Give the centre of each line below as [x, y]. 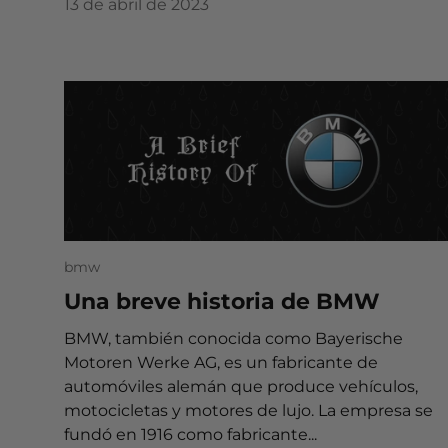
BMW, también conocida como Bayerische [233, 338]
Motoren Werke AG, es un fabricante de [221, 362]
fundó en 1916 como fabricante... [190, 434]
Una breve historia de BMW [222, 301]
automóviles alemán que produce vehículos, [241, 386]
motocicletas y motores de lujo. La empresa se [248, 410]
